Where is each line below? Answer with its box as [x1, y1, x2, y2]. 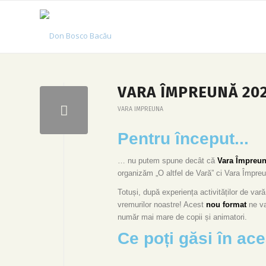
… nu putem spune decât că [118, 156, 217, 166]
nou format [206, 200, 246, 210]
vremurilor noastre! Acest [118, 200, 206, 210]
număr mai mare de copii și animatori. [118, 213, 247, 222]
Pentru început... [118, 129, 249, 148]
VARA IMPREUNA [118, 105, 163, 113]
